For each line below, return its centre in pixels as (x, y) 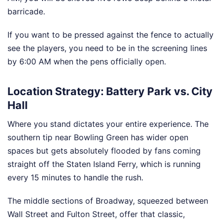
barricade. (26, 11)
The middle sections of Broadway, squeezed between (108, 200)
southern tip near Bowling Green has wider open (98, 137)
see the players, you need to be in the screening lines (107, 48)
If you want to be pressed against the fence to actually (111, 34)
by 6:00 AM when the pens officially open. (87, 61)
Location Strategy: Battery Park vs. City (110, 91)
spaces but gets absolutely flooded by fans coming (104, 150)
